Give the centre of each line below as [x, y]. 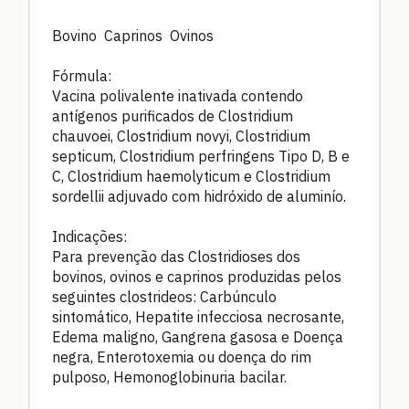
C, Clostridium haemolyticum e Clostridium [191, 176]
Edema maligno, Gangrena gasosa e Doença [198, 336]
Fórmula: [82, 75]
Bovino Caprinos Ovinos [133, 35]
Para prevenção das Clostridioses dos [176, 256]
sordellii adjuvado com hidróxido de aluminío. [199, 196]
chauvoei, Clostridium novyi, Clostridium [181, 136]
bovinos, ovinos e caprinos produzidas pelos [197, 276]
